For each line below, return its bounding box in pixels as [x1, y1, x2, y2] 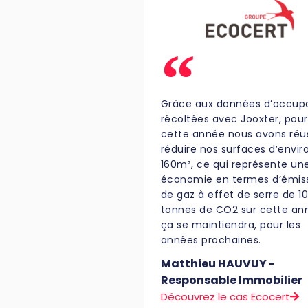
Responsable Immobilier [160, 272, 302, 289]
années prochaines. [160, 233, 261, 247]
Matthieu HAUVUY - [160, 256, 275, 272]
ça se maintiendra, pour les [160, 218, 301, 232]
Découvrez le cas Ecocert [160, 289, 290, 305]
